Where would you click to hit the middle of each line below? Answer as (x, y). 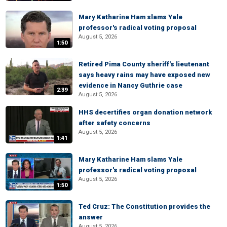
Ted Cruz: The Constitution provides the (144, 206)
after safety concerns (115, 123)
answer (91, 217)
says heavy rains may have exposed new (144, 75)
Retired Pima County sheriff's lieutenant (144, 64)
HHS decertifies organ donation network (145, 112)
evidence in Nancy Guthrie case (130, 85)
